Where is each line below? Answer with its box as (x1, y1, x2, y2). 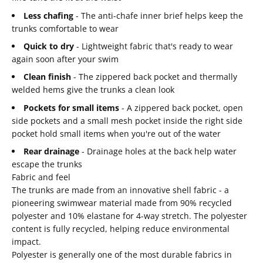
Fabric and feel (12, 171, 70, 183)
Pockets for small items (23, 102, 119, 113)
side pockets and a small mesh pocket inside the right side (12, 114, 242, 126)
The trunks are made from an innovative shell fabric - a (12, 184, 229, 196)
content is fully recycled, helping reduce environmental (12, 223, 230, 235)
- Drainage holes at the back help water (79, 146, 237, 157)
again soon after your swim (12, 53, 119, 65)
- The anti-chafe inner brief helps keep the (73, 9, 243, 21)
